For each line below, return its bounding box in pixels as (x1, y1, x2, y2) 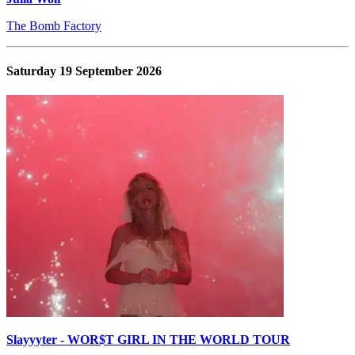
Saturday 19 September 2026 (6, 64, 162, 78)
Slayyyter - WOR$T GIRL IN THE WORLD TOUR (6, 333, 290, 347)
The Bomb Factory (6, 18, 101, 32)
